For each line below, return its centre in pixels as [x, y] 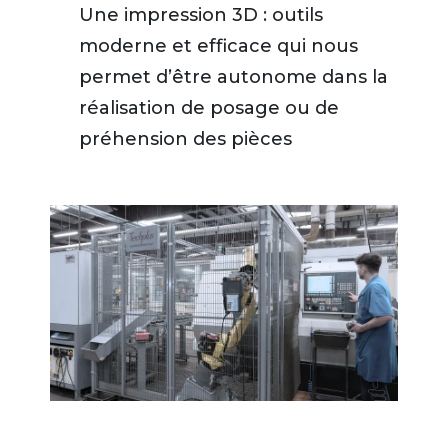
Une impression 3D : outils [201, 15]
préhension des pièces [185, 139]
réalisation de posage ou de [209, 108]
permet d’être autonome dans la [233, 77]
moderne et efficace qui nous [218, 46]
